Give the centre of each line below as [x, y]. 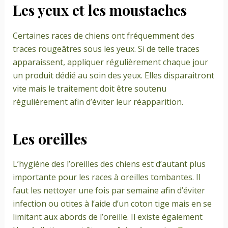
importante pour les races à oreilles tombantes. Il [106, 177]
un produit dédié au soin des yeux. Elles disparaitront [113, 75]
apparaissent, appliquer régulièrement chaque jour [110, 62]
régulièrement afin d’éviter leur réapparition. [98, 102]
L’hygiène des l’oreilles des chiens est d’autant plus [109, 164]
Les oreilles [50, 138]
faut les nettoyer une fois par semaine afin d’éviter [109, 190]
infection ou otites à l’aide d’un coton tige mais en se [112, 203]
